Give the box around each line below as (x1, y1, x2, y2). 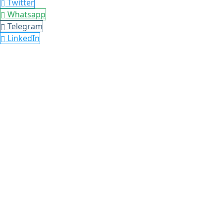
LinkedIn (7, 32, 40, 44)
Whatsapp (7, 8, 46, 20)
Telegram (7, 20, 43, 32)
